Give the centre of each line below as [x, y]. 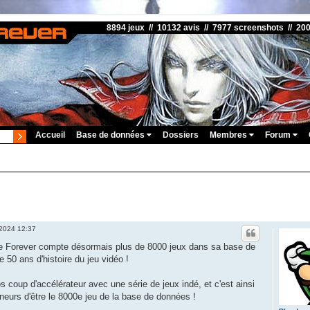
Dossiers [181, 135]
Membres [229, 135]
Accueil [50, 135]
